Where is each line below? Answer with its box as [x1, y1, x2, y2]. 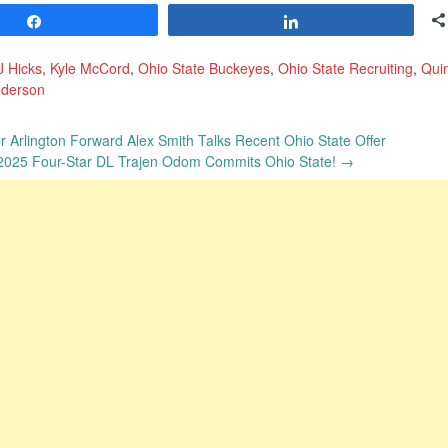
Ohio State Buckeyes [138, 58, 270, 79]
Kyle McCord [50, 58, 130, 79]
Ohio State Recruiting [278, 58, 413, 79]
